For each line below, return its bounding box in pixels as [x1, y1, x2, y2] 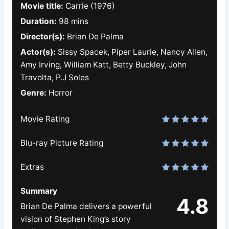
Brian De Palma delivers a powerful [20, 201, 152, 212]
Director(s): [20, 32, 65, 42]
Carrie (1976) [63, 1, 115, 11]
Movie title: [20, 1, 63, 11]
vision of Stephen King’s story [20, 214, 131, 224]
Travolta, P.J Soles [20, 73, 89, 83]
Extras [20, 162, 44, 172]
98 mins [56, 16, 88, 27]
